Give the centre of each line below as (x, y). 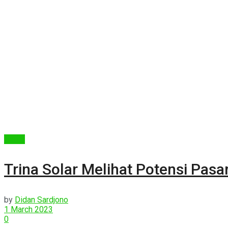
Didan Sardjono (41, 199)
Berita (15, 139)
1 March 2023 (28, 209)
